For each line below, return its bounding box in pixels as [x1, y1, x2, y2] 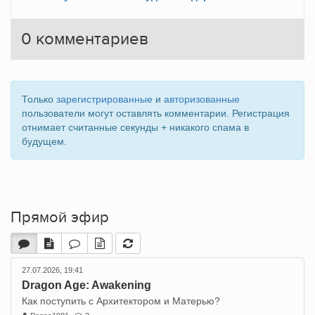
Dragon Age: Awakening [22, 279, 151, 291]
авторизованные [164, 94, 240, 105]
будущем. [22, 136, 67, 147]
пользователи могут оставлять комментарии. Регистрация [22, 108, 290, 119]
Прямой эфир [11, 208, 109, 226]
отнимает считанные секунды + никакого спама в [22, 122, 249, 133]
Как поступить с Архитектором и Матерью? [22, 295, 220, 307]
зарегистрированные [56, 94, 153, 105]
